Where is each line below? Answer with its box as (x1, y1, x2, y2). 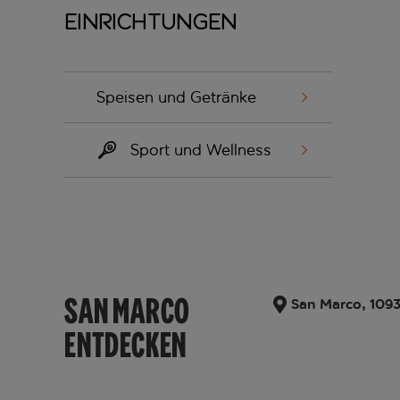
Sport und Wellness (130, 140, 271, 161)
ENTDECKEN (64, 322, 187, 368)
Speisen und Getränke (96, 87, 256, 108)
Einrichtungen (64, 10, 237, 35)
